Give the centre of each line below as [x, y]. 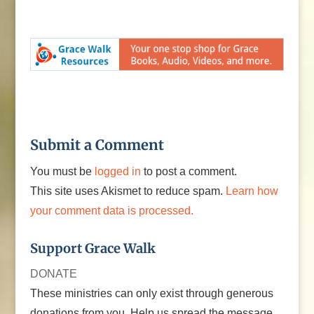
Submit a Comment [97, 144]
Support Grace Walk [93, 248]
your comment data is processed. [111, 210]
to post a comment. [189, 171]
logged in [117, 171]
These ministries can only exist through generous [151, 293]
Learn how [252, 191]
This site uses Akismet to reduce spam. [128, 191]
